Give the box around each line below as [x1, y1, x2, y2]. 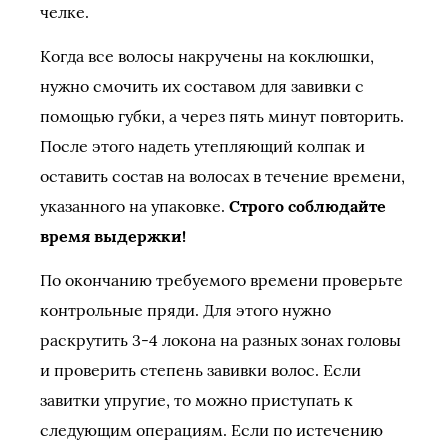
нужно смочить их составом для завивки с [40, 76, 364, 96]
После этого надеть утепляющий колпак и [40, 136, 365, 156]
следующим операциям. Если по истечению [40, 420, 383, 440]
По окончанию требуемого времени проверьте [40, 270, 403, 290]
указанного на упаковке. [40, 196, 229, 216]
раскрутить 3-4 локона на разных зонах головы [40, 330, 401, 350]
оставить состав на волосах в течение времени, [40, 166, 405, 186]
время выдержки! [40, 226, 186, 246]
